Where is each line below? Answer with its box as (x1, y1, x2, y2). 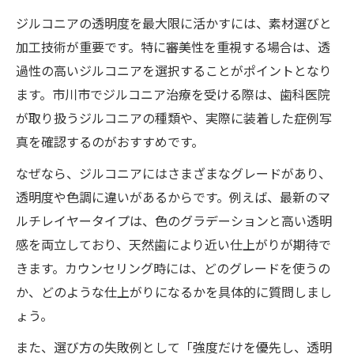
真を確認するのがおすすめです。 (16, 132, 204, 151)
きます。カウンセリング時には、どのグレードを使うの (16, 258, 330, 277)
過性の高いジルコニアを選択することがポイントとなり (16, 61, 332, 80)
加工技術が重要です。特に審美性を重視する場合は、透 (16, 37, 330, 56)
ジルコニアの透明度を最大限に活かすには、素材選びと (16, 13, 332, 32)
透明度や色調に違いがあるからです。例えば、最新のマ (16, 187, 330, 206)
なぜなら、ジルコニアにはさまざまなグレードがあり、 (16, 164, 331, 183)
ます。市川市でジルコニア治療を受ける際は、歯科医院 (16, 85, 330, 104)
